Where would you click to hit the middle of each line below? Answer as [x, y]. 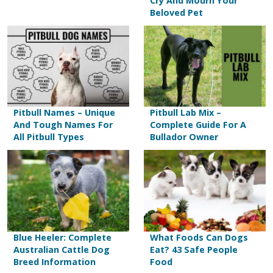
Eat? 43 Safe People [194, 249]
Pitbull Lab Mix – [186, 113]
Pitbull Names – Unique [64, 113]
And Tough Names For [63, 125]
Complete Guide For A [198, 125]
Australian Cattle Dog [62, 249]
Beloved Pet [176, 12]
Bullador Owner [184, 137]
